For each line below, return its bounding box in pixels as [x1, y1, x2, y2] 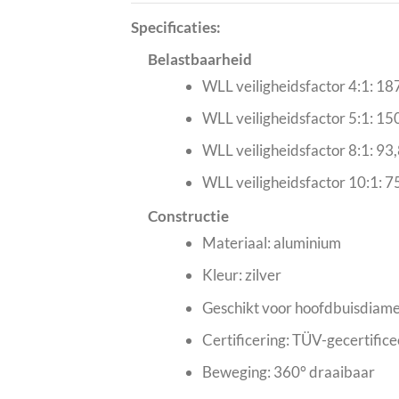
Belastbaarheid [148, 50, 253, 69]
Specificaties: [131, 18, 221, 37]
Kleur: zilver [201, 265, 281, 285]
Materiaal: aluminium [201, 233, 341, 253]
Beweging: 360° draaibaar [201, 362, 375, 381]
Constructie [148, 207, 230, 226]
